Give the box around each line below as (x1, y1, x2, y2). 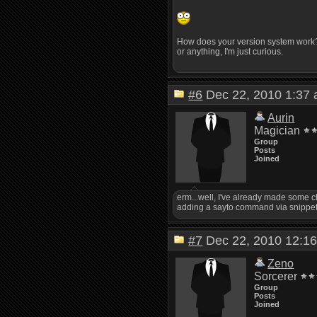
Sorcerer (254, 270, 298, 282)
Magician (254, 125, 301, 137)
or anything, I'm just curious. (177, 47, 284, 57)
